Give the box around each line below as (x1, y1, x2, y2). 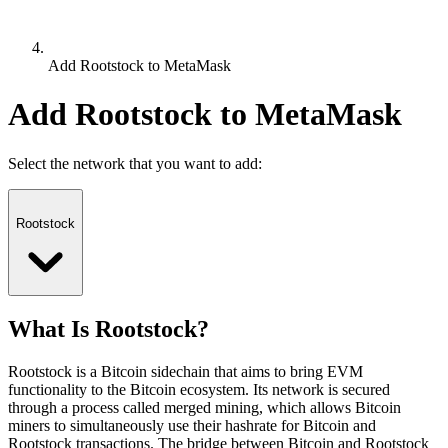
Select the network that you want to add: (8, 154, 262, 172)
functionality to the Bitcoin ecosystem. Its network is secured (8, 380, 390, 398)
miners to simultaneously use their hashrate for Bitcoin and (8, 416, 376, 434)
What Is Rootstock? (8, 315, 209, 342)
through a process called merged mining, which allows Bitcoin (8, 398, 401, 416)
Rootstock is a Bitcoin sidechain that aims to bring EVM (8, 362, 363, 380)
